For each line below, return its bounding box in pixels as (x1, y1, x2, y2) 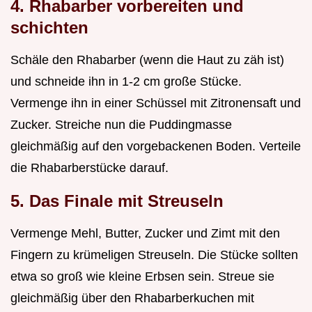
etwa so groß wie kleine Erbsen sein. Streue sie (10, 270, 274, 284)
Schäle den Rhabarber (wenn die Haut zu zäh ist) (10, 53, 284, 68)
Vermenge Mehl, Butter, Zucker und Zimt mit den (10, 226, 280, 241)
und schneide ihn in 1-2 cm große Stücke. (10, 75, 242, 89)
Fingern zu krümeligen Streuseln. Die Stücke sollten (10, 248, 298, 263)
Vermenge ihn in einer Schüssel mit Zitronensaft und (10, 96, 301, 111)
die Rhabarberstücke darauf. (10, 161, 169, 175)
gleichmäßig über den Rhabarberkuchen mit (10, 291, 254, 306)
